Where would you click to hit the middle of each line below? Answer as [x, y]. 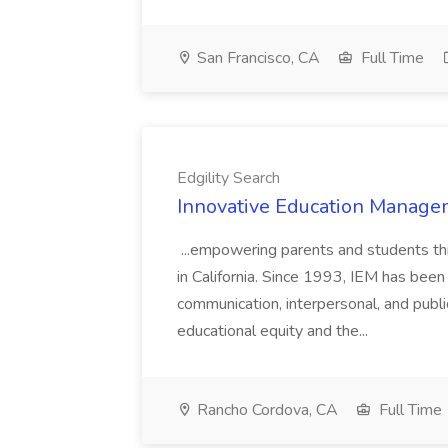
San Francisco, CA [256, 58]
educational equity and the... [274, 331]
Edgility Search [228, 178]
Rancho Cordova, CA [265, 410]
